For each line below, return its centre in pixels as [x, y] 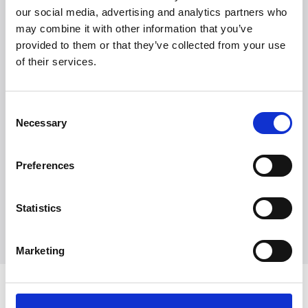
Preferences [45, 165]
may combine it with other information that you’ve [134, 29]
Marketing [40, 251]
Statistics [38, 208]
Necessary [41, 123]
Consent [24, 109]
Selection [26, 125]
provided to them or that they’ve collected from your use [151, 45]
